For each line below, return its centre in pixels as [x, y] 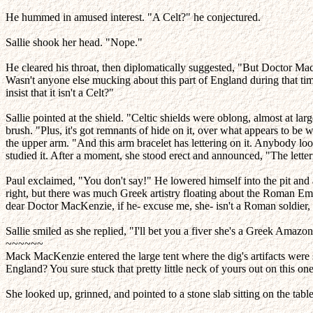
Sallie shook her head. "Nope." [74, 42]
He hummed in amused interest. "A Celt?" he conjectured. [133, 17]
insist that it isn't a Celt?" [60, 93]
